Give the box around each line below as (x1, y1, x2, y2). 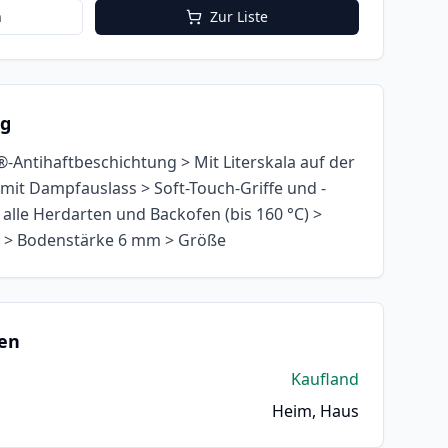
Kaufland (291, 368, 359, 390)
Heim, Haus (272, 400, 359, 422)
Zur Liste (210, 7, 268, 26)
